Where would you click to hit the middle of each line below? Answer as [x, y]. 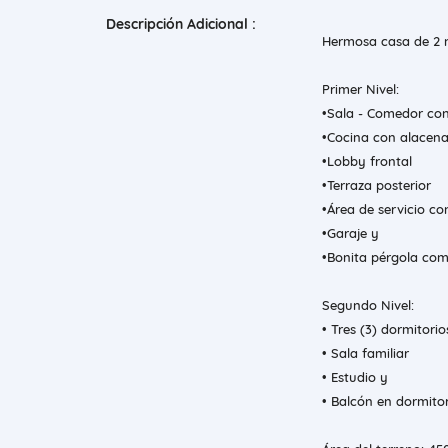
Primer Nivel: [360, 89]
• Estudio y [355, 377]
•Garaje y [350, 233]
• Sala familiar [365, 353]
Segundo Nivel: [368, 305]
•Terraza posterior [376, 185]
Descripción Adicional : [181, 24]
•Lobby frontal [367, 161]
